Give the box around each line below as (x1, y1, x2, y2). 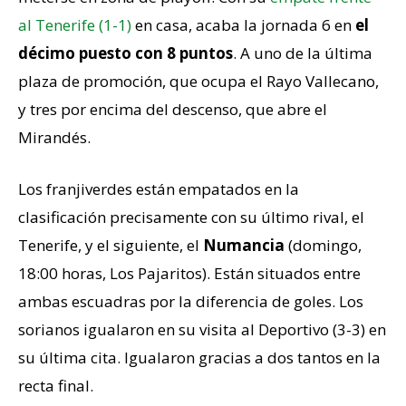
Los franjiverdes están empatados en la (18, 179, 299, 199)
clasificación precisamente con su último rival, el (18, 207, 364, 227)
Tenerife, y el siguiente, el (18, 235, 203, 256)
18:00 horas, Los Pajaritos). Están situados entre (18, 263, 361, 284)
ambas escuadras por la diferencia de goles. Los (18, 291, 363, 312)
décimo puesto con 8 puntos (18, 43, 233, 63)
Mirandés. (18, 127, 91, 148)
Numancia (203, 235, 285, 256)
